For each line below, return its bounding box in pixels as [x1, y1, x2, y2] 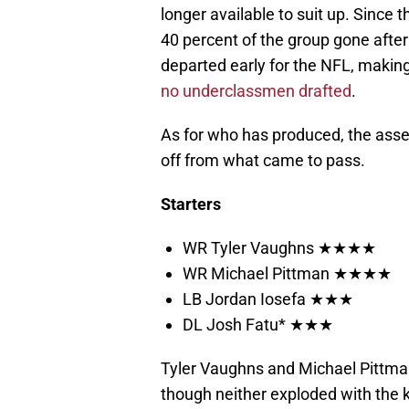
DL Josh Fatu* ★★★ [183, 315, 333, 335]
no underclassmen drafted [161, 81, 351, 101]
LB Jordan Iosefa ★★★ [183, 289, 353, 309]
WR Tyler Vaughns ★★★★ [183, 238, 376, 258]
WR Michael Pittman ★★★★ [183, 264, 392, 284]
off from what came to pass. [161, 151, 365, 171]
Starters [161, 194, 221, 215]
